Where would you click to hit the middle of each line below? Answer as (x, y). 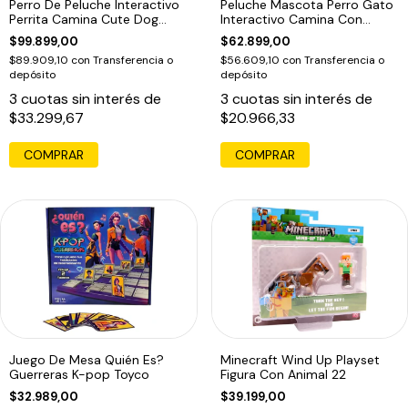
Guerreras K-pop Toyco (79, 374)
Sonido (241, 34)
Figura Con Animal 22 (283, 374)
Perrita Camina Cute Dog (84, 20)
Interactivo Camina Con (291, 20)
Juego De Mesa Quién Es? (87, 359)
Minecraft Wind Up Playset (300, 359)
